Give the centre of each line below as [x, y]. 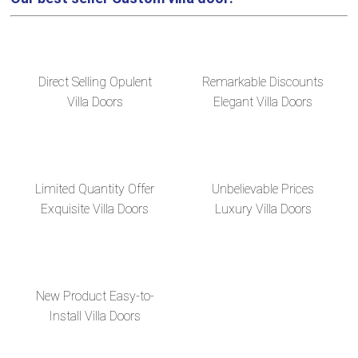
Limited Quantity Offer [95, 189]
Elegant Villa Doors [263, 101]
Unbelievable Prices [263, 189]
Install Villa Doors [95, 316]
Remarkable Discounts [263, 82]
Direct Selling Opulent [95, 82]
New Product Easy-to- [95, 296]
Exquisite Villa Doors [95, 209]
